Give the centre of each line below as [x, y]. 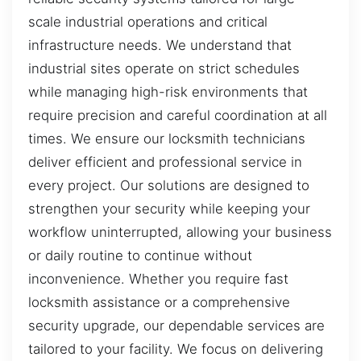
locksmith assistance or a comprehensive [159, 302]
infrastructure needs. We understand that [160, 45]
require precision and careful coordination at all [178, 115]
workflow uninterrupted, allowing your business [180, 232]
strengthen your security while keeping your [169, 208]
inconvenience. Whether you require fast [158, 278]
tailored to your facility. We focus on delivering [176, 349]
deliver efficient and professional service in [165, 162]
